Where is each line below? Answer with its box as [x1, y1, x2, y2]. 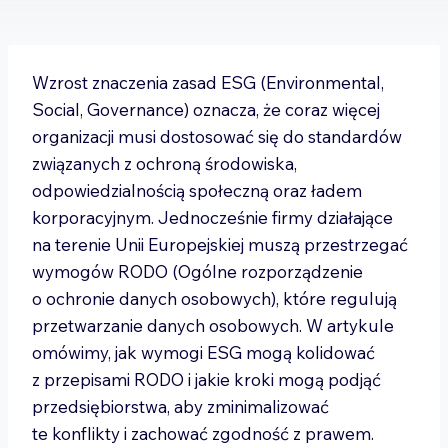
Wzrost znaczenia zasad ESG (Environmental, [32, 72, 384, 93]
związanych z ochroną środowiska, [32, 153, 297, 174]
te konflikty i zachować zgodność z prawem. [32, 423, 374, 444]
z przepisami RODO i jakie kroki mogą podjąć [32, 369, 381, 390]
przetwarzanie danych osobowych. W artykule [32, 315, 394, 336]
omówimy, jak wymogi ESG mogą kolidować [32, 342, 375, 363]
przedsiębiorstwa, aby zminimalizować [32, 396, 329, 417]
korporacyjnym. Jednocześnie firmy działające [32, 207, 393, 228]
